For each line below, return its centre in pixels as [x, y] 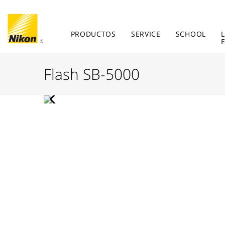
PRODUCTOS [93, 34]
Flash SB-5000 [92, 74]
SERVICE [146, 34]
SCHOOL [191, 34]
